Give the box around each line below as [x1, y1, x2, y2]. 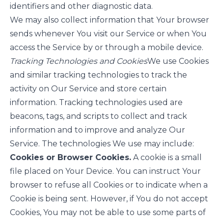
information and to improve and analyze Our [10, 125, 185, 135]
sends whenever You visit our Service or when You [10, 29, 207, 38]
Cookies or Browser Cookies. [10, 153, 131, 162]
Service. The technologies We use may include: [10, 139, 194, 148]
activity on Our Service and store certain [10, 84, 166, 93]
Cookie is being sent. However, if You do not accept [10, 194, 208, 203]
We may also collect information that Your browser [10, 15, 209, 25]
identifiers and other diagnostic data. [10, 1, 153, 11]
